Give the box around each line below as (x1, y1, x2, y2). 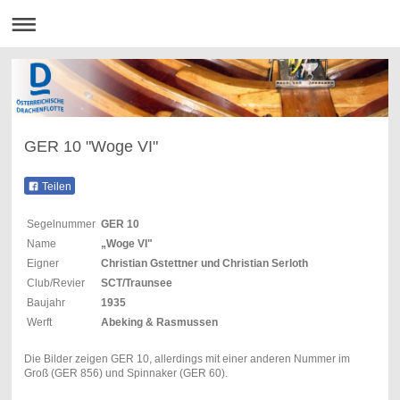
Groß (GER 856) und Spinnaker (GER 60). (23, 366, 228, 379)
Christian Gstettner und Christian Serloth (100, 256, 308, 270)
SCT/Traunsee (100, 276, 172, 289)
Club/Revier (26, 276, 85, 289)
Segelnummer (26, 217, 96, 230)
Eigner (26, 256, 59, 270)
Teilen (38, 179, 71, 193)
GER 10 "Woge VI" (23, 137, 158, 155)
